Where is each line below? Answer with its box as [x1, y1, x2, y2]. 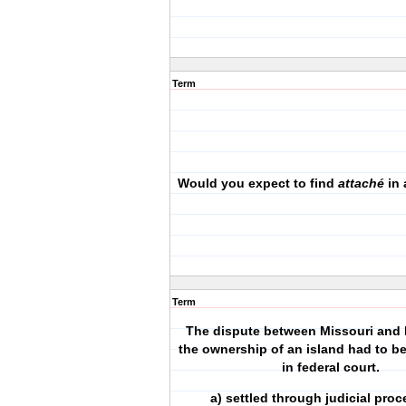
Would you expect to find [178, 176, 338, 190]
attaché [338, 176, 388, 190]
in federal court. [282, 360, 380, 374]
